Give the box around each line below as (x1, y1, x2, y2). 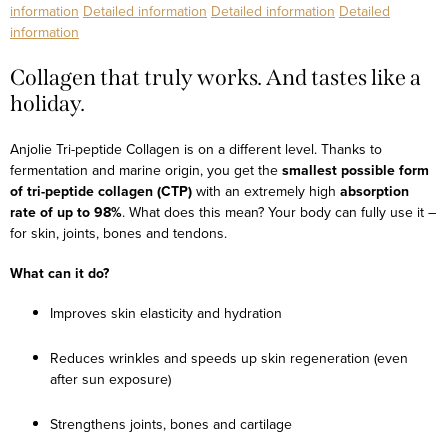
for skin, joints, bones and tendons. (10, 223, 227, 244)
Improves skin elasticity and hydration (50, 303, 282, 324)
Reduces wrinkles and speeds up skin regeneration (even (50, 348, 408, 369)
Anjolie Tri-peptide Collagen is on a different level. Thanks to (10, 139, 382, 160)
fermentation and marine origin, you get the (10, 160, 282, 181)
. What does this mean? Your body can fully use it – (122, 202, 436, 223)
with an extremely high (192, 181, 340, 202)
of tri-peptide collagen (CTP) (10, 181, 192, 202)
